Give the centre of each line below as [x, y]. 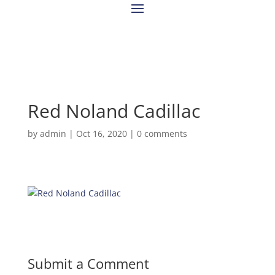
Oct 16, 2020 [101, 134]
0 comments [162, 134]
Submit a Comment [88, 263]
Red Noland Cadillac [114, 111]
